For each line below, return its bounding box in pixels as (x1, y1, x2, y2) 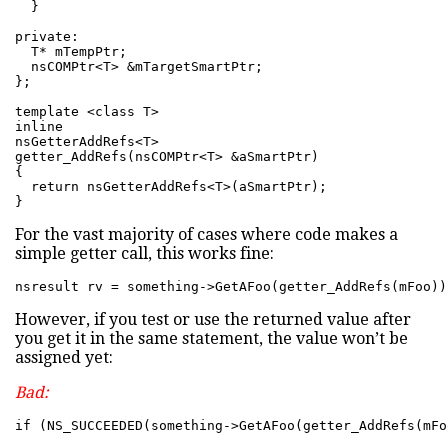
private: (15, 29, 79, 45)
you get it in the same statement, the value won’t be (15, 329, 408, 349)
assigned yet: (15, 348, 113, 368)
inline (15, 119, 63, 135)
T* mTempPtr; (15, 44, 127, 60)
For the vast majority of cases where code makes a (15, 225, 398, 245)
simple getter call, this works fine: (15, 244, 274, 264)
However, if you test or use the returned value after (15, 310, 411, 330)
